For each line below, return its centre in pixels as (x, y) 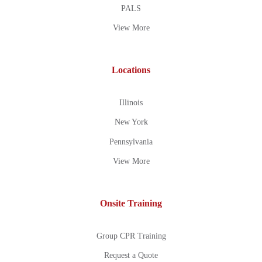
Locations (131, 70)
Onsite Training (131, 203)
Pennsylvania (131, 142)
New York (131, 122)
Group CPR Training (131, 236)
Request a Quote (131, 256)
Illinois (131, 102)
